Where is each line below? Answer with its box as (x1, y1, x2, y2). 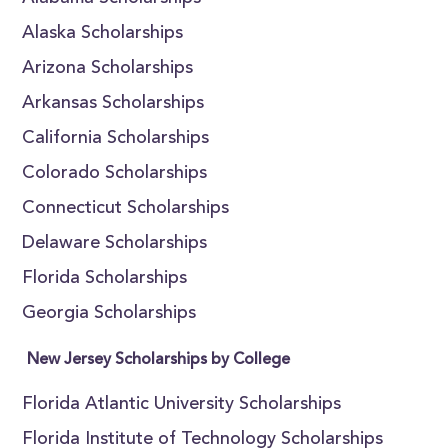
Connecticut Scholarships (22, 200, 230, 218)
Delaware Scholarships (22, 235, 208, 253)
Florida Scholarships (22, 270, 188, 288)
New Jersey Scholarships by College (27, 352, 291, 368)
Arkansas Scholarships (22, 95, 205, 113)
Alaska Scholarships (22, 25, 184, 43)
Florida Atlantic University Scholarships (22, 396, 342, 414)
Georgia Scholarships (22, 305, 197, 323)
